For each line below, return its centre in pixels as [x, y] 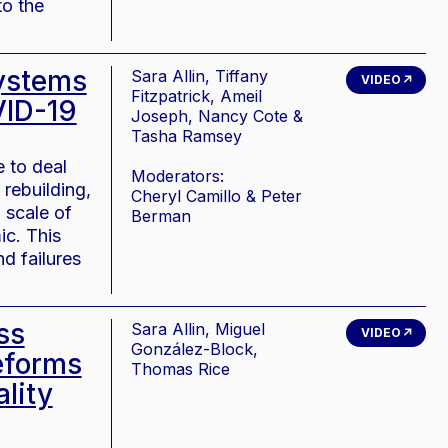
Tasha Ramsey [186, 136]
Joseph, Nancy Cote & [216, 116]
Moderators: [177, 176]
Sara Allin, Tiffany [199, 76]
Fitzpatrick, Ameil [196, 96]
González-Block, [194, 349]
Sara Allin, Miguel [197, 329]
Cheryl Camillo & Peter [216, 196]
